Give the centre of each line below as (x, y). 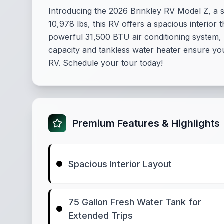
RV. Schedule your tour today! (106, 63)
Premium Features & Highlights (146, 123)
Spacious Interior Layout (120, 164)
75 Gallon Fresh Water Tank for (135, 202)
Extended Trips (101, 216)
